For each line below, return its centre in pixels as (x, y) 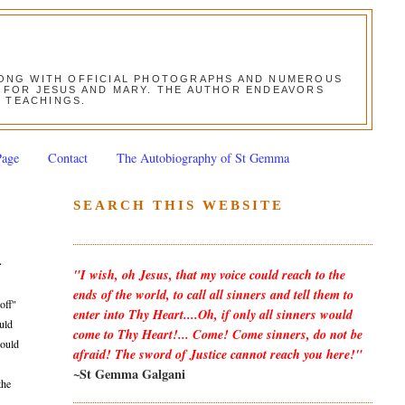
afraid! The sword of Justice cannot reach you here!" (217, 354)
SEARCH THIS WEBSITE (178, 205)
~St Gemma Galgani (129, 373)
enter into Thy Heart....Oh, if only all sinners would (212, 314)
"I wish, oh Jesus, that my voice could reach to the (209, 274)
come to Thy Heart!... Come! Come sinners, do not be (217, 334)
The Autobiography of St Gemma (202, 157)
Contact (67, 157)
